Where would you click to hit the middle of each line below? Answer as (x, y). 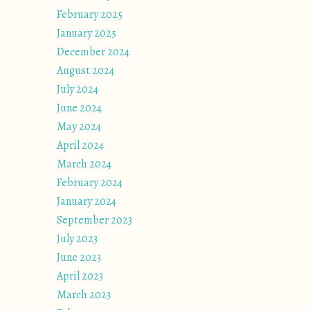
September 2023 (94, 220)
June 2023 (79, 257)
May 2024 (79, 127)
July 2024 (77, 89)
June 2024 (79, 108)
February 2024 (90, 183)
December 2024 (93, 52)
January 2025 (86, 33)
